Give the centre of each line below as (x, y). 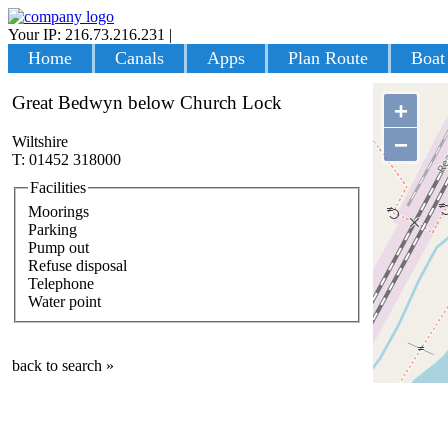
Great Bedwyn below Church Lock (147, 103)
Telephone (61, 283)
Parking (52, 229)
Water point (64, 301)
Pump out (58, 247)
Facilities (58, 188)
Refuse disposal (77, 265)
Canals (139, 58)
